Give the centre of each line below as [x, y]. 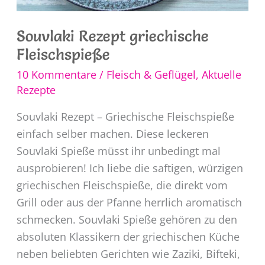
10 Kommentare [56, 75]
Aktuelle [221, 75]
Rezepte [36, 90]
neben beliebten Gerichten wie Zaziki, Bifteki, [128, 254]
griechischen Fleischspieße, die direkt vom [122, 185]
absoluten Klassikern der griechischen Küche [128, 237]
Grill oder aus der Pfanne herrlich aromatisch [129, 203]
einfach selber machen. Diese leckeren [112, 134]
